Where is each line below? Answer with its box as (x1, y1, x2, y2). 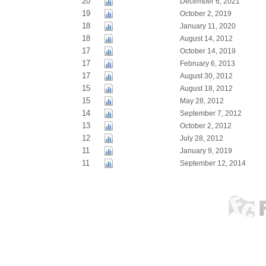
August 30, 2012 (179, 72, 233, 80)
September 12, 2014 (179, 159, 246, 167)
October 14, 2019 (179, 47, 236, 55)
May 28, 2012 (179, 97, 224, 105)
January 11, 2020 (179, 22, 236, 30)
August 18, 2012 (179, 84, 233, 93)
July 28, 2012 (179, 134, 223, 142)
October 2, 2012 (179, 122, 232, 130)
